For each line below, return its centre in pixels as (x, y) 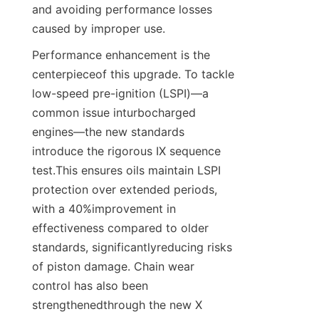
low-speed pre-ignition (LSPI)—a (120, 94)
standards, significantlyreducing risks (132, 247)
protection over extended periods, (125, 190)
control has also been (90, 286)
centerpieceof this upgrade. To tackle (133, 74)
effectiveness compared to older (120, 228)
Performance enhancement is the (121, 55)
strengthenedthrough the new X (117, 305)
